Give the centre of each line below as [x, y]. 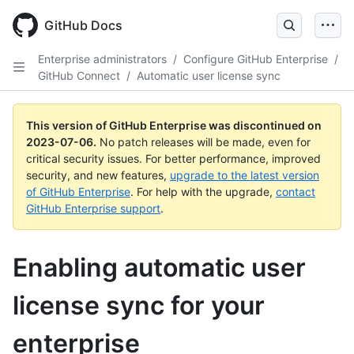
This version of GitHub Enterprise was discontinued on [174, 125]
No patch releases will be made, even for [205, 142]
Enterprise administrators [102, 59]
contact [296, 192]
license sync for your [139, 305]
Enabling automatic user [159, 267]
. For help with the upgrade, [203, 192]
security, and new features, [98, 175]
